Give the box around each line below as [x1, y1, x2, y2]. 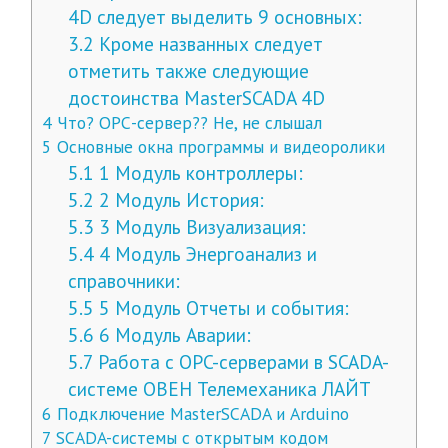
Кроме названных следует [94, 31, 324, 56]
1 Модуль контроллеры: [94, 160, 304, 185]
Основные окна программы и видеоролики [51, 135, 385, 158]
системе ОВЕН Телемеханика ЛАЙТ [68, 376, 372, 401]
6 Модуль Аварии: [94, 322, 252, 347]
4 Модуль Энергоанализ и [94, 241, 318, 266]
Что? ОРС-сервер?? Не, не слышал [51, 111, 322, 134]
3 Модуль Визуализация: [94, 214, 307, 239]
